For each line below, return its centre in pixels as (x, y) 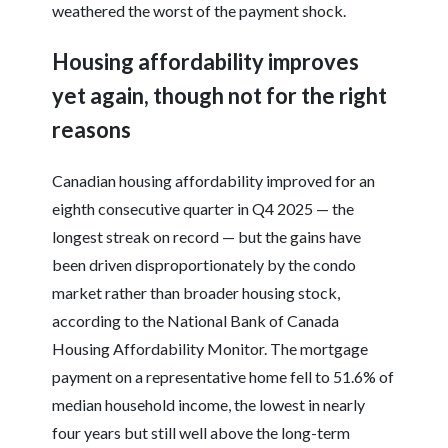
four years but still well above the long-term (201, 433)
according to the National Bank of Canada (196, 321)
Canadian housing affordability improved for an (214, 181)
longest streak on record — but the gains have (207, 237)
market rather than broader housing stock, (196, 293)
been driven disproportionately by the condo (204, 265)
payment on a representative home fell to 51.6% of (223, 377)
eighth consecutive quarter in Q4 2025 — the (203, 209)
